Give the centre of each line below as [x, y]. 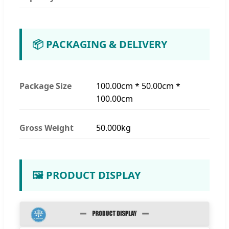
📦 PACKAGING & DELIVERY [100, 44]
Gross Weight [47, 128]
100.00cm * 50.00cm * [138, 86]
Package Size [45, 86]
